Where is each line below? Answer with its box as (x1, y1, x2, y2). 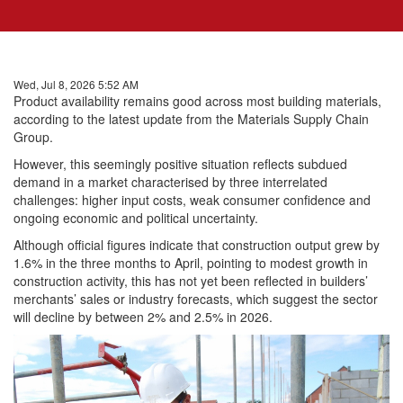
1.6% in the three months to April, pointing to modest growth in (13, 254, 368, 272)
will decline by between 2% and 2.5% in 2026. (13, 308, 273, 326)
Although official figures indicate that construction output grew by (13, 236, 380, 254)
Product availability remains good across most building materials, (13, 92, 381, 110)
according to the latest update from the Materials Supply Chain (13, 110, 369, 128)
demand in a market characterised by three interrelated (13, 173, 327, 191)
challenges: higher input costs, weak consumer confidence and (13, 191, 371, 209)
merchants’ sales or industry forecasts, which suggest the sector (13, 290, 378, 308)
